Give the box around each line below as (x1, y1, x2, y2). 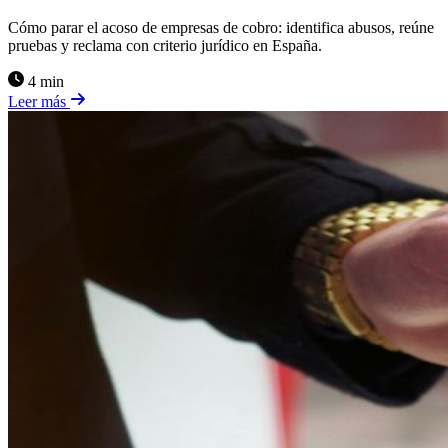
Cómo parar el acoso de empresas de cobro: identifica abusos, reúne (8, 18, 434, 36)
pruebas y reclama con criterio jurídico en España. (8, 36, 322, 54)
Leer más (8, 92, 70, 110)
